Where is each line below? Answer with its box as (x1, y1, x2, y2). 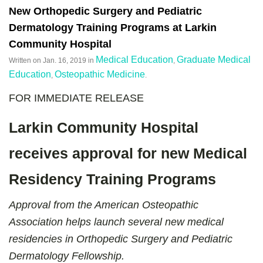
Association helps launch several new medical (9, 215, 224, 228)
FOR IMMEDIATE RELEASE (9, 92, 144, 104)
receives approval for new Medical (9, 145, 247, 161)
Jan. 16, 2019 (43, 56, 86, 65)
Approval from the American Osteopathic (9, 198, 198, 211)
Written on (9, 56, 43, 65)
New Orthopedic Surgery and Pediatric (9, 5, 202, 17)
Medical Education (96, 54, 173, 65)
